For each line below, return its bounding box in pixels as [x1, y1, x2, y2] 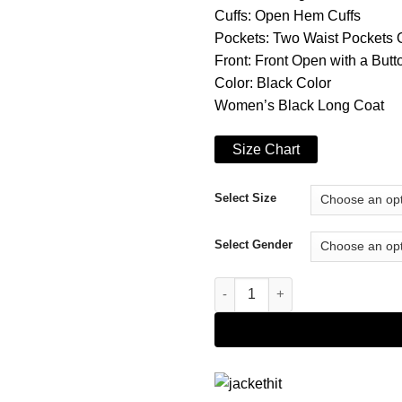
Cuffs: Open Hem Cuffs [214, 8, 361, 24]
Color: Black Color [214, 75, 331, 92]
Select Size [214, 190, 276, 205]
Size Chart [232, 141, 300, 157]
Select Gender [214, 237, 293, 251]
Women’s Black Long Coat [214, 98, 384, 114]
